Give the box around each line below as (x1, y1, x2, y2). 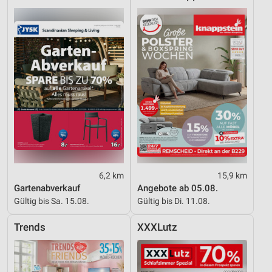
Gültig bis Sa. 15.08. (14, 196, 89, 206)
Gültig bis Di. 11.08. (137, 196, 210, 206)
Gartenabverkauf (14, 183, 80, 194)
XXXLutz (137, 222, 177, 233)
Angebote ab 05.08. (137, 183, 218, 194)
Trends (14, 222, 46, 233)
